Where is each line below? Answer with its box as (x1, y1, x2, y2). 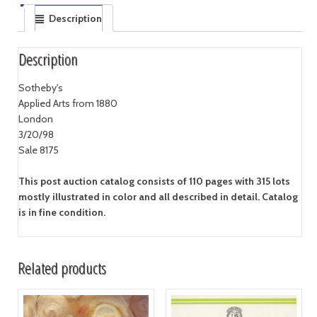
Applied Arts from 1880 (18, 97, 117, 110)
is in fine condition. (18, 206, 105, 219)
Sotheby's (18, 81, 63, 95)
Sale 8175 (18, 144, 59, 157)
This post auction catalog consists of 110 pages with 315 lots (18, 175, 290, 188)
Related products (17, 257, 106, 279)
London (18, 113, 53, 126)
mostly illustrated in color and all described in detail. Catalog (18, 190, 298, 204)
